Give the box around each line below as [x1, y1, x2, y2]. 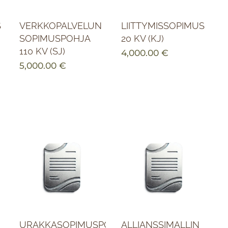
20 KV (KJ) [121, 33, 164, 44]
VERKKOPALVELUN [19, 20, 102, 32]
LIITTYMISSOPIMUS [121, 20, 205, 32]
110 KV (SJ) [19, 46, 65, 57]
